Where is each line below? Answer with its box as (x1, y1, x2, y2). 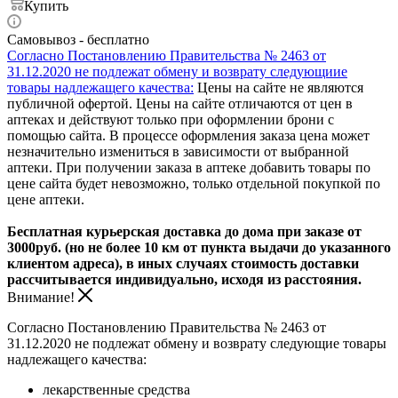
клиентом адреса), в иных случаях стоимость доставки (7, 255, 359, 271)
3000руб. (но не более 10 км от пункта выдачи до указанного (7, 239, 391, 255)
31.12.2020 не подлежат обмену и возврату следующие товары (7, 335, 386, 351)
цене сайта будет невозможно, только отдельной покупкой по (7, 175, 380, 191)
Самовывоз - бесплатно (7, 31, 149, 47)
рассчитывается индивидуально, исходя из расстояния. (7, 271, 362, 287)
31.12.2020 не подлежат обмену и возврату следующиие (7, 63, 347, 79)
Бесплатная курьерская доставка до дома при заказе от (7, 223, 362, 239)
